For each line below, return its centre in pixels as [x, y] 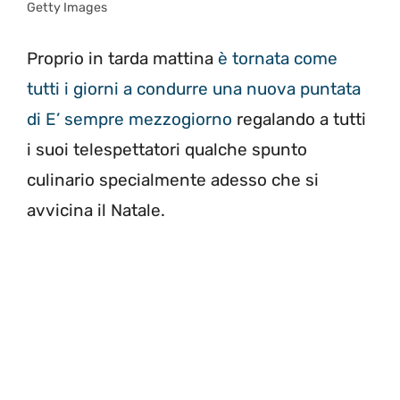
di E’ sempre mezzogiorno [129, 120]
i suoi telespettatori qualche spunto [167, 150]
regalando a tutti [299, 120]
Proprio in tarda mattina [120, 59]
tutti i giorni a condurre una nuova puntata [194, 89]
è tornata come [275, 59]
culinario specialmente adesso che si [173, 180]
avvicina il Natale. [96, 211]
